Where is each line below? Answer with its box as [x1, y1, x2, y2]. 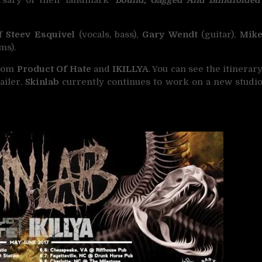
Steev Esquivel [6, 29, 75, 40]
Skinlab [25, 76, 60, 87]
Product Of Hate [16, 63, 91, 74]
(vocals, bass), [75, 29, 143, 40]
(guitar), [201, 29, 240, 40]
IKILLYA [112, 63, 149, 74]
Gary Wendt [142, 29, 202, 40]
